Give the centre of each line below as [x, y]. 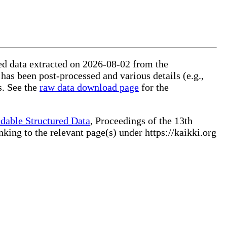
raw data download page [89, 87]
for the [154, 87]
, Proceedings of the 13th [141, 121]
